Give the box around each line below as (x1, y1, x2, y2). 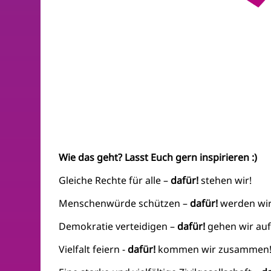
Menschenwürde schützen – (59, 197, 191, 211)
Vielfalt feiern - (59, 243, 128, 256)
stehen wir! (201, 174, 252, 188)
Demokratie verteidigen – (59, 220, 178, 233)
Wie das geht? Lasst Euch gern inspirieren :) (59, 151, 258, 165)
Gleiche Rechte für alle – (59, 174, 171, 188)
